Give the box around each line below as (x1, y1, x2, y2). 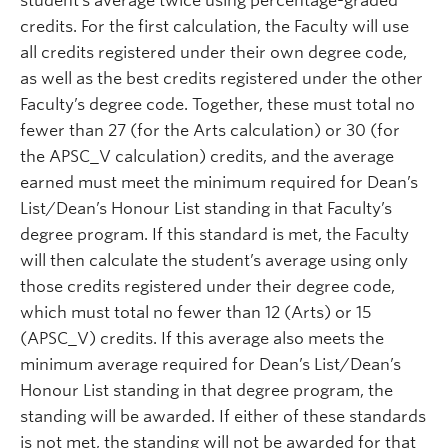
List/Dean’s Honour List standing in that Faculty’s (20, 198, 392, 218)
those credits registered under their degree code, (20, 276, 395, 296)
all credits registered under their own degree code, (20, 42, 407, 62)
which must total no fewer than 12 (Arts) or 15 (20, 302, 371, 322)
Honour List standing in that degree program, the (20, 380, 393, 400)
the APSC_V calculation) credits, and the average (20, 146, 394, 166)
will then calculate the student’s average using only (20, 250, 408, 270)
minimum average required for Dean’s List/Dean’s (20, 354, 401, 374)
